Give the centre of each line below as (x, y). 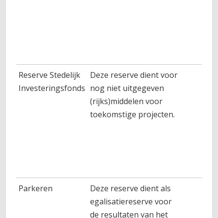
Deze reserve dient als (131, 188)
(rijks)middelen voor (127, 101)
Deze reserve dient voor (134, 75)
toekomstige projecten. (134, 114)
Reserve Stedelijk (50, 75)
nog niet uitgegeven (127, 88)
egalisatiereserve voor (131, 201)
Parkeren (36, 188)
